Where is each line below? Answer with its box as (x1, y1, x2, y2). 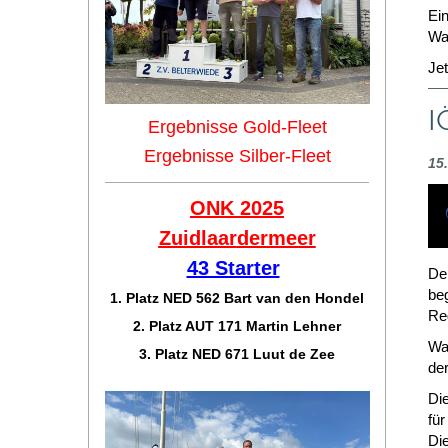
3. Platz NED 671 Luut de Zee (139, 346, 335, 362)
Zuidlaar (158, 227, 237, 249)
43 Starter (186, 257, 280, 279)
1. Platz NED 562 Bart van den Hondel (110, 290, 364, 306)
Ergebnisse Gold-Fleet (147, 117, 327, 137)
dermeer (236, 227, 316, 249)
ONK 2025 (190, 197, 284, 219)
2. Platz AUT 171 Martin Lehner (133, 318, 341, 334)
